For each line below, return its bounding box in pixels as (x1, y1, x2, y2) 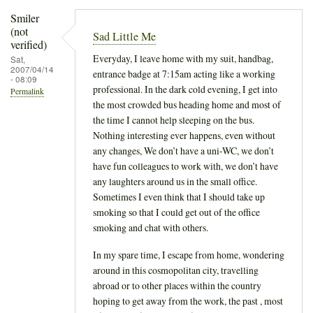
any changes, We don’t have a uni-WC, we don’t (93, 143, 274, 157)
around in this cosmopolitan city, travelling (93, 263, 259, 277)
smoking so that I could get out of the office (93, 205, 260, 219)
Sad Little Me (93, 29, 156, 45)
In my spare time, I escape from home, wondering (93, 247, 284, 261)
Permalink (10, 86, 44, 97)
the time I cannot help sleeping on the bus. (93, 112, 254, 126)
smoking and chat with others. (93, 220, 208, 234)
